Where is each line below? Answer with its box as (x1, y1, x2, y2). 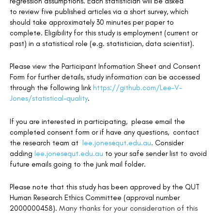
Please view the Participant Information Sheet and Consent (10, 62, 201, 71)
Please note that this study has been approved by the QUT (10, 183, 200, 192)
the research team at (10, 138, 82, 147)
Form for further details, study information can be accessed (10, 73, 200, 82)
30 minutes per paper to (96, 17, 174, 27)
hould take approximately (13, 17, 94, 27)
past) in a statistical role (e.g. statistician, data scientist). (10, 39, 194, 48)
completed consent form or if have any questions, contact (10, 127, 199, 137)
